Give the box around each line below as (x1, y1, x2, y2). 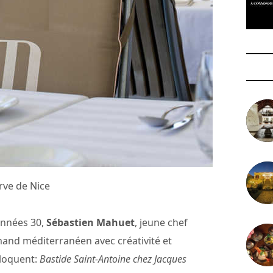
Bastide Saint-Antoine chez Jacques (40, 252, 186, 266)
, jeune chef (135, 216, 188, 230)
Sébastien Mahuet (46, 216, 135, 230)
